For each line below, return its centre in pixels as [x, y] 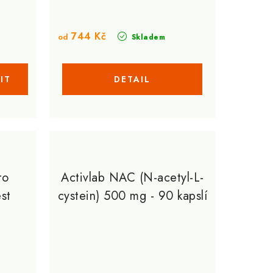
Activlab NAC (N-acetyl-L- [133, 178]
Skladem [147, 37]
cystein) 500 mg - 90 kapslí [132, 196]
